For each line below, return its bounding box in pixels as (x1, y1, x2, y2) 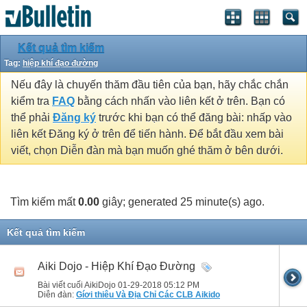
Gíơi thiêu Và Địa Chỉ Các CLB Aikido (76, 289, 220, 299)
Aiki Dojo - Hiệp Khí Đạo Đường (38, 260, 195, 272)
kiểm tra (11, 95, 52, 108)
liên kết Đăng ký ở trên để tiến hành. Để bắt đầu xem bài (11, 128, 284, 140)
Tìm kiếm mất (10, 195, 78, 208)
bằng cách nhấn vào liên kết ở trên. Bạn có (75, 95, 285, 108)
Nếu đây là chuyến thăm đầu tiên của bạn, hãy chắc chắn (11, 79, 288, 91)
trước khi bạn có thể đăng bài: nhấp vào (96, 112, 292, 124)
